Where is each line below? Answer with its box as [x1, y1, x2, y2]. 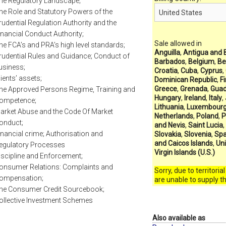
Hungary [154, 94, 181, 102]
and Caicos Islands [154, 139, 213, 148]
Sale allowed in [154, 39, 202, 48]
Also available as [152, 214, 205, 222]
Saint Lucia [188, 121, 223, 130]
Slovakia [154, 130, 181, 139]
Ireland [184, 94, 206, 102]
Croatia [154, 67, 178, 75]
